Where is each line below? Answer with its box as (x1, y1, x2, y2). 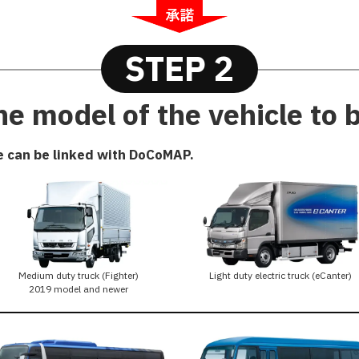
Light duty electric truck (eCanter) (208, 269, 352, 282)
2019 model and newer (29, 283, 129, 296)
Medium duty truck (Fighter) (18, 269, 139, 282)
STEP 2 (125, 46, 234, 91)
